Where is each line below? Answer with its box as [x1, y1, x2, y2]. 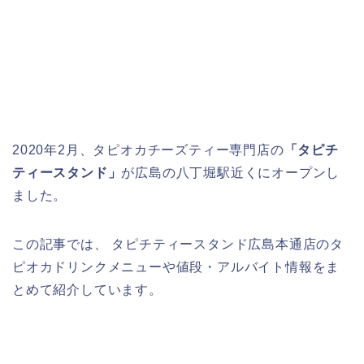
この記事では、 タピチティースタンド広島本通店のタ [12, 237, 344, 252]
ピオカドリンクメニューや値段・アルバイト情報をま [12, 260, 340, 275]
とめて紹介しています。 [12, 283, 162, 297]
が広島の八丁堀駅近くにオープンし [121, 166, 340, 180]
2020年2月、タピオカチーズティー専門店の [12, 143, 284, 158]
